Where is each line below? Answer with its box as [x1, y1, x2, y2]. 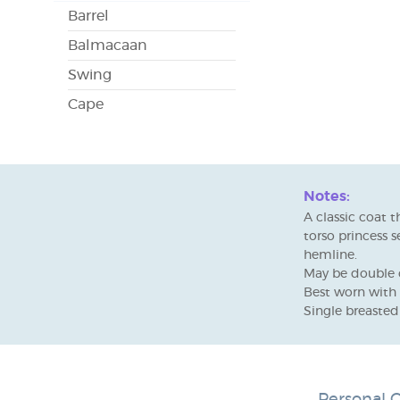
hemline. [304, 248, 361, 262]
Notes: [304, 188, 350, 204]
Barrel [68, 9, 109, 24]
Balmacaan [68, 38, 147, 54]
